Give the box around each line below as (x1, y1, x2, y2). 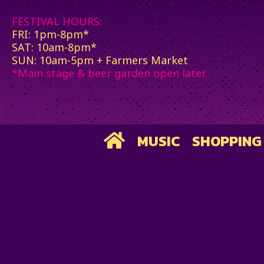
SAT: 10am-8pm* (12, 40, 97, 54)
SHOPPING (192, 130, 262, 151)
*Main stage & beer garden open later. (12, 66, 207, 80)
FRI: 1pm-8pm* (12, 27, 89, 41)
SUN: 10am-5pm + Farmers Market (12, 53, 188, 67)
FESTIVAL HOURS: (12, 14, 102, 28)
